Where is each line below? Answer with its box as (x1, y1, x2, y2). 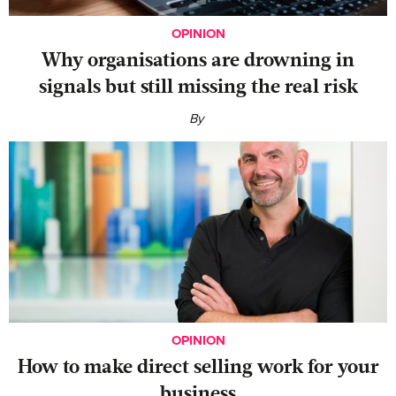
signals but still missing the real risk (38, 77, 358, 97)
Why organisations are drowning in (42, 50, 354, 71)
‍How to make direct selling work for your (17, 357, 379, 377)
